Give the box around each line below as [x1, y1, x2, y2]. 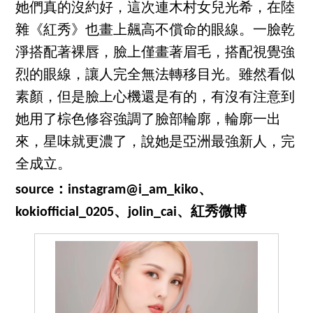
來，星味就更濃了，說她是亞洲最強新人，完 [15, 135, 296, 150]
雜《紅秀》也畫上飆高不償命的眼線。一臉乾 [15, 23, 296, 38]
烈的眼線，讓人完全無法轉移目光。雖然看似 [15, 68, 296, 82]
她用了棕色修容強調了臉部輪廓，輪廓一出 [15, 112, 282, 127]
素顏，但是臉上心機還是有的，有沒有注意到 [15, 90, 296, 105]
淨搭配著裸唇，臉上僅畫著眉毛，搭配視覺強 [15, 45, 296, 60]
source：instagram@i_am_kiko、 [15, 182, 213, 197]
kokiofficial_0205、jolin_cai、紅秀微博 [15, 205, 247, 219]
